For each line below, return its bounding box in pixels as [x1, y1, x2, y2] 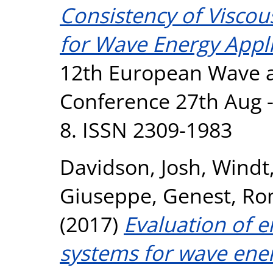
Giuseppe [60, 181, 152, 210]
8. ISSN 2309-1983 [60, 115, 232, 144]
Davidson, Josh [60, 152, 201, 181]
